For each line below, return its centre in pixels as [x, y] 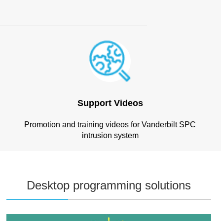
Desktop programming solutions [109, 185]
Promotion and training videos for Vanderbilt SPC [110, 124]
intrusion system [110, 135]
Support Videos [110, 103]
